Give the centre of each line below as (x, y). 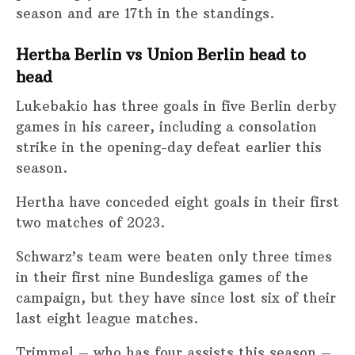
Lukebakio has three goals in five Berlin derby (176, 106)
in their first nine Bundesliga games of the (162, 277)
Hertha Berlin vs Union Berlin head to (161, 55)
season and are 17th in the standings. (145, 13)
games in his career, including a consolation (166, 126)
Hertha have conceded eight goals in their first (177, 202)
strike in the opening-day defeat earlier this (169, 147)
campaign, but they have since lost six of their (176, 298)
